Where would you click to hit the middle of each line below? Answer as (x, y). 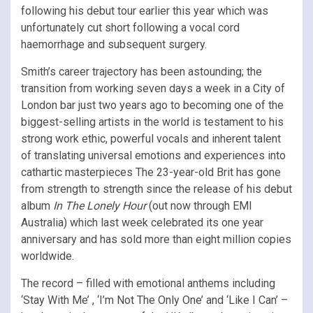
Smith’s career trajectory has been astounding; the (141, 71)
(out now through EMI (199, 205)
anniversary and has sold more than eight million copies (156, 239)
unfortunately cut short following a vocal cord (130, 27)
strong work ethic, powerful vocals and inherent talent (151, 138)
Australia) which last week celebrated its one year (142, 222)
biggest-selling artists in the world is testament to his (152, 122)
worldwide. (48, 256)
